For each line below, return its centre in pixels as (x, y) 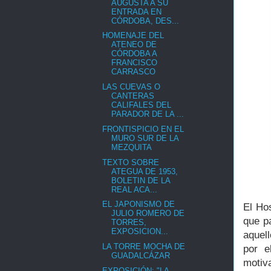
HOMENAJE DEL (133, 36)
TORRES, (129, 223)
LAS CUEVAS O (132, 87)
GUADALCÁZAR (141, 256)
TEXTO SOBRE (131, 162)
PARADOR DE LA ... (148, 114)
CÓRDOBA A (134, 54)
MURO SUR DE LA (145, 138)
